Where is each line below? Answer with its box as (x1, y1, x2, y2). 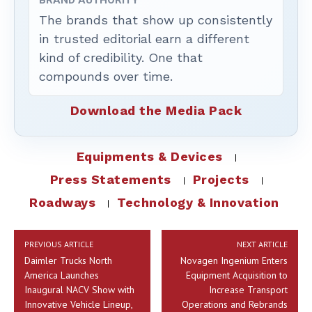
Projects (192, 172, 249, 187)
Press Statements (49, 172, 171, 187)
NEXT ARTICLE (236, 239, 288, 250)
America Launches (24, 269, 99, 282)
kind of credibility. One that (39, 50, 203, 65)
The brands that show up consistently (39, 13, 272, 28)
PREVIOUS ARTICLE (24, 239, 93, 250)
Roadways (29, 195, 96, 210)
